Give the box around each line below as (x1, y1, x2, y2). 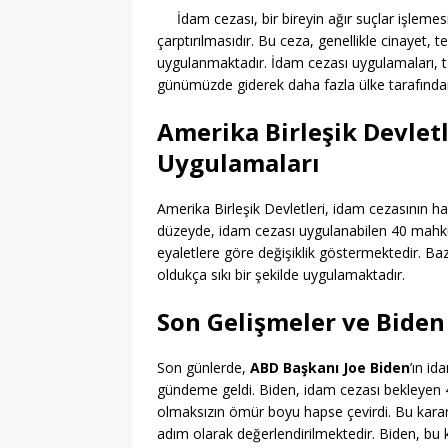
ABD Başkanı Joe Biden (250, 358, 410, 378)
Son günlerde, (157, 358, 250, 378)
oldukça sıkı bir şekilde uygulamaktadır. (157, 265, 405, 285)
